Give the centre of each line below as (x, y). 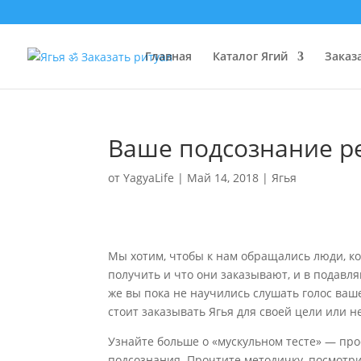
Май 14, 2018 (223, 178)
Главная (168, 56)
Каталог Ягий (250, 56)
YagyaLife (149, 178)
